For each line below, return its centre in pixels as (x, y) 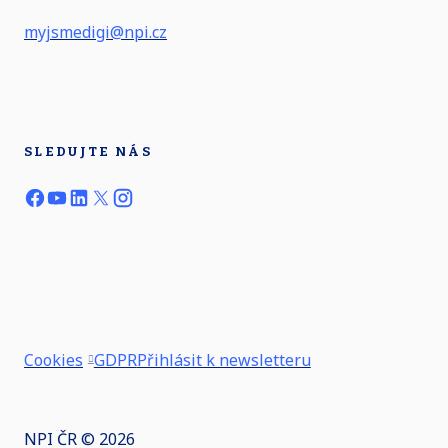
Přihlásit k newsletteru (223, 360)
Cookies (53, 360)
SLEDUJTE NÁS (88, 152)
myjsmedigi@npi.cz (95, 32)
